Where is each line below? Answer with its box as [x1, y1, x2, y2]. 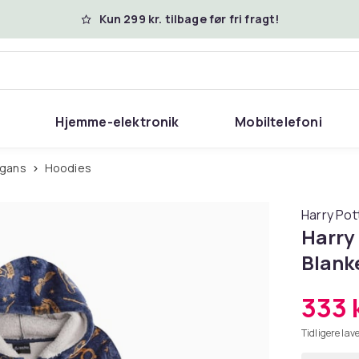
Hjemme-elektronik [55, 113, 179, 131]
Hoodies [52, 160, 91, 175]
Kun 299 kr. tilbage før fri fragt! [99, 11, 280, 26]
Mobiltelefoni [235, 113, 322, 131]
